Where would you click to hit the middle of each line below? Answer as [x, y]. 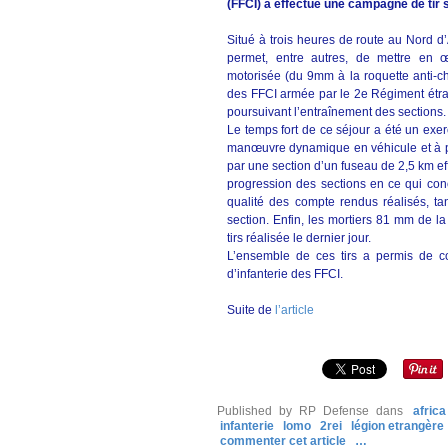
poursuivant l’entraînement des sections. [336, 112]
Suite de [251, 310]
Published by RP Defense [293, 411]
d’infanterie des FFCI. [285, 274]
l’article [294, 310]
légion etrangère [397, 426]
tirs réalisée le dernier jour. [299, 238]
